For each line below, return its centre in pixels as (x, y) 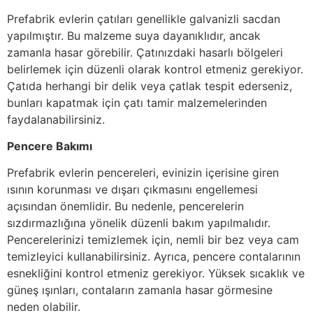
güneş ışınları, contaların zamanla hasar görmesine (140, 290)
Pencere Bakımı (50, 146)
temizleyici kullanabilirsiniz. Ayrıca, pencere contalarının (154, 257)
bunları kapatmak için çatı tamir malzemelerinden (137, 102)
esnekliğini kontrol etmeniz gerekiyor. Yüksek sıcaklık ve (156, 274)
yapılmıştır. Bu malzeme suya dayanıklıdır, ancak (134, 35)
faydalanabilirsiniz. (56, 119)
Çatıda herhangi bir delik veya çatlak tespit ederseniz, (150, 86)
